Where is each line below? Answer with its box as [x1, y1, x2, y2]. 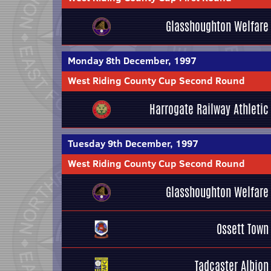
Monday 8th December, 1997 [68, 54, 197, 67]
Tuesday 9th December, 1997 [68, 137, 198, 150]
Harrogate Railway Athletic [149, 100, 269, 118]
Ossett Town [217, 220, 269, 238]
